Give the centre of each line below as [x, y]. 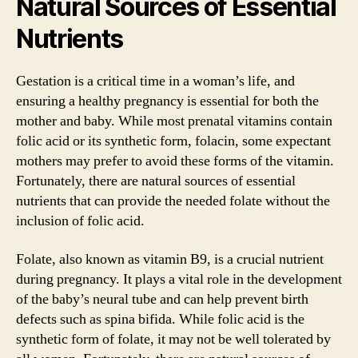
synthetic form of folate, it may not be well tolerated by [173, 339]
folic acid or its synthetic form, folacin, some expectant [173, 141]
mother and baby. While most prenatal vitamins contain [174, 121]
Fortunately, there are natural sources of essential [156, 181]
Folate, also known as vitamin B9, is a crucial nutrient [170, 259]
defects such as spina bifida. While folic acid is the [160, 319]
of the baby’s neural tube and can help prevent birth [162, 299]
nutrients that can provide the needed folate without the [173, 201]
